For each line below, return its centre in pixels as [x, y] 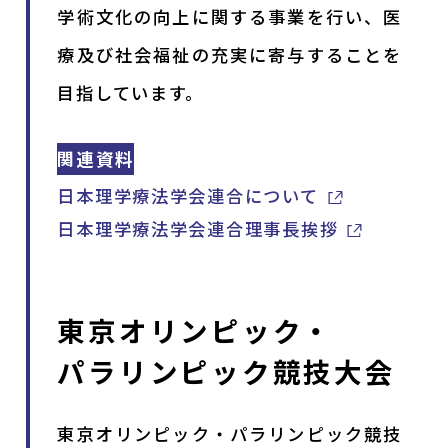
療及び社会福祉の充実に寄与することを [230, 54]
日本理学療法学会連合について [188, 196]
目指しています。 [131, 92]
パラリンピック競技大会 [226, 371]
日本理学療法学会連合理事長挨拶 [198, 229]
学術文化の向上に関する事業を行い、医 [230, 16]
